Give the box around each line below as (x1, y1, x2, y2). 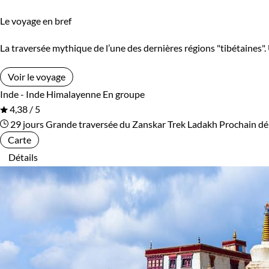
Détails (8, 151, 38, 163)
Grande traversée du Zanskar (46, 118, 166, 130)
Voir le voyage (8, 71, 65, 83)
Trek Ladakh (168, 118, 217, 130)
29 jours (8, 118, 44, 130)
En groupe (103, 88, 145, 100)
